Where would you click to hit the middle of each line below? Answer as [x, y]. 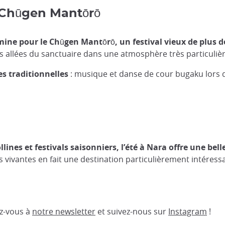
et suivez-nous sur [132, 211]
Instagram [188, 211]
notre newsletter [64, 211]
